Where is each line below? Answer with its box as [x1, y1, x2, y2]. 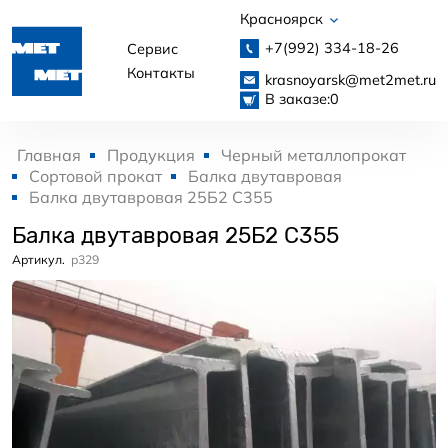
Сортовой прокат [29, 166, 162, 187]
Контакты [127, 63, 195, 82]
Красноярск [240, 10, 327, 28]
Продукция [107, 145, 195, 166]
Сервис [127, 39, 178, 58]
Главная [17, 145, 81, 166]
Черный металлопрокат [221, 145, 406, 166]
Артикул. [12, 252, 65, 268]
